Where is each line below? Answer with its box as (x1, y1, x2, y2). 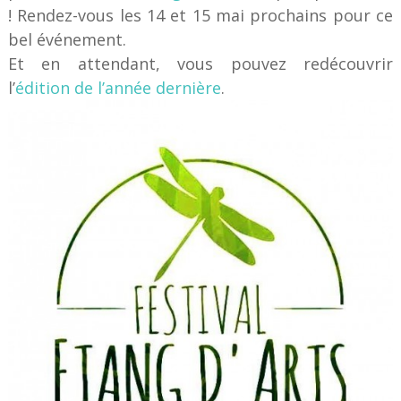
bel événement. (7, 28, 126, 50)
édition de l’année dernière (14, 76, 221, 98)
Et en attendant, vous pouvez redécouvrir (7, 52, 394, 74)
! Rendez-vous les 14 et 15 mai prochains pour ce (7, 4, 394, 26)
